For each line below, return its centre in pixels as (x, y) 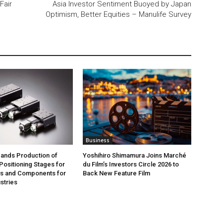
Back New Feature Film (117, 173)
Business (98, 140)
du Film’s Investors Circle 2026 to (131, 165)
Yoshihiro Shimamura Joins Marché (135, 156)
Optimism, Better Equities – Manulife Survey (118, 15)
